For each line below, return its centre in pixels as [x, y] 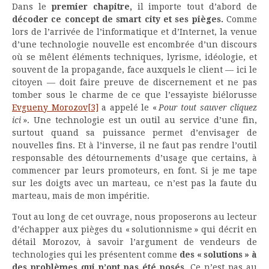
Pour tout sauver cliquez [207, 108]
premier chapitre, [92, 7]
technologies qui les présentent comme [96, 255]
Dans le [32, 7]
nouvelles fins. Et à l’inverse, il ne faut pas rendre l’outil [134, 146]
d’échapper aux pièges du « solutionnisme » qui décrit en [134, 230]
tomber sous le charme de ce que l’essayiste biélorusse [134, 95]
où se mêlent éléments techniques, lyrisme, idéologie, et [134, 57]
